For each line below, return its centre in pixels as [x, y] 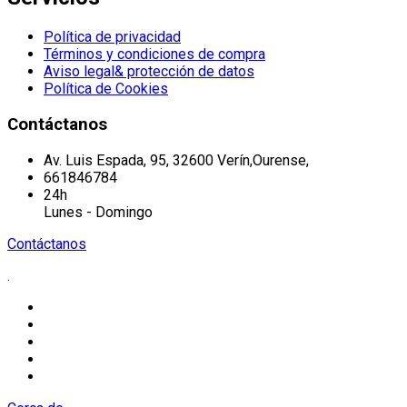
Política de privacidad [112, 37]
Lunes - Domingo [98, 212]
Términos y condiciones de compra [154, 55]
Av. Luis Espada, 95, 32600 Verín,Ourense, [176, 160]
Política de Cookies [106, 89]
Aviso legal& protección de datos [149, 72]
